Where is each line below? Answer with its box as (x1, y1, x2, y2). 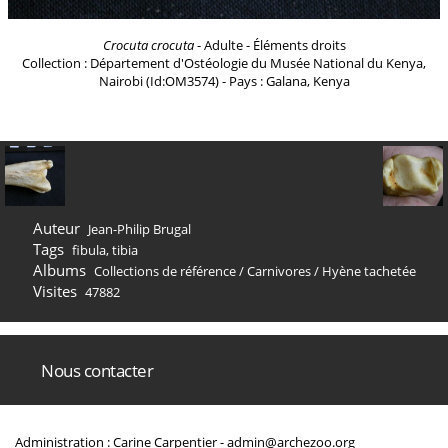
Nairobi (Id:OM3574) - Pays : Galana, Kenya (98, 72, 350, 90)
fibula (71, 241, 106, 259)
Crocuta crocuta (102, 36, 194, 54)
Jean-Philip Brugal (87, 220, 191, 238)
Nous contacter (41, 359, 153, 382)
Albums (33, 260, 86, 280)
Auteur (33, 218, 80, 238)
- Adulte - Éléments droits (193, 36, 346, 54)
